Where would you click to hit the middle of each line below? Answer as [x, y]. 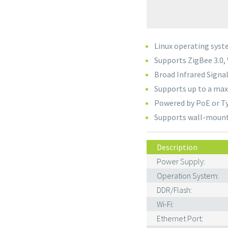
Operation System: [188, 176]
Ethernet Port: [180, 218]
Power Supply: [181, 161]
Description [177, 147]
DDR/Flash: [174, 190]
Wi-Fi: [165, 204]
